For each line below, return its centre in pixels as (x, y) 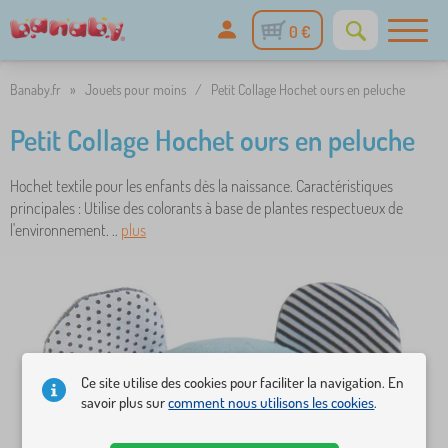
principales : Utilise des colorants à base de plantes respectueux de (206, 208)
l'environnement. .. (65, 230)
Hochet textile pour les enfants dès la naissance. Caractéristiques (201, 186)
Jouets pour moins (135, 89)
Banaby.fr (35, 89)
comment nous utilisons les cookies (271, 402)
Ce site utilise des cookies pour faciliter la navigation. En (243, 382)
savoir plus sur (125, 402)
